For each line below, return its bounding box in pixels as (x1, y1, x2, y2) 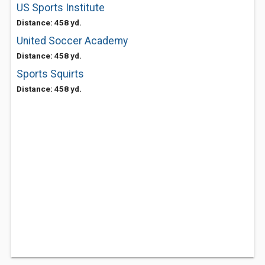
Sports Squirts (17, 68, 84, 80)
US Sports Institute (17, 2, 105, 14)
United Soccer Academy (17, 35, 128, 47)
